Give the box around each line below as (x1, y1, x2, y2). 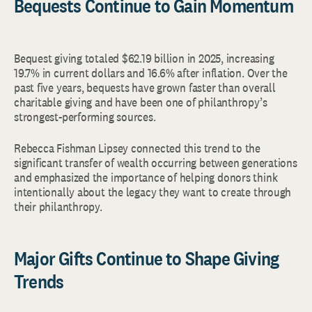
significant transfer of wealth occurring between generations (14, 155, 297, 171)
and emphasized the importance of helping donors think (14, 169, 278, 186)
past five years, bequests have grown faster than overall (14, 79, 276, 96)
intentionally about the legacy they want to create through (14, 184, 292, 201)
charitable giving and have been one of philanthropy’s (14, 94, 267, 111)
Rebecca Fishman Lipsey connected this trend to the (14, 140, 260, 157)
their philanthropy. (14, 198, 102, 215)
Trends (14, 269, 64, 295)
